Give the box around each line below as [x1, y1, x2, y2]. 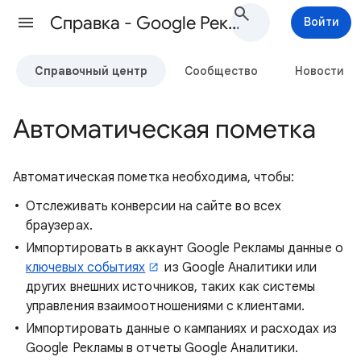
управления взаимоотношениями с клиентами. [26, 298, 305, 314]
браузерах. [26, 218, 93, 234]
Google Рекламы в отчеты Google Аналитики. [26, 340, 299, 356]
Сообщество [185, 63, 258, 78]
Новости [295, 63, 344, 78]
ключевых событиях [26, 259, 146, 276]
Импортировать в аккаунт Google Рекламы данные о [26, 240, 343, 256]
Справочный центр [35, 63, 147, 78]
